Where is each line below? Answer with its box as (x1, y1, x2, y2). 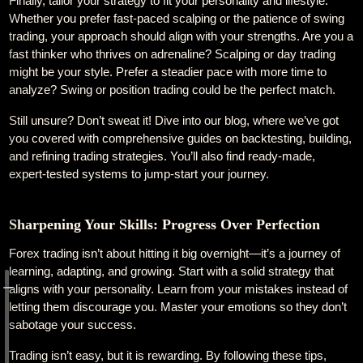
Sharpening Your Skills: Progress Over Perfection (9, 216, 321, 233)
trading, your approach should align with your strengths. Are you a (9, 29, 354, 43)
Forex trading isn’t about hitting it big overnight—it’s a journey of (9, 246, 341, 260)
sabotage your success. (9, 318, 137, 331)
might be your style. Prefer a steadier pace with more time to (9, 65, 327, 79)
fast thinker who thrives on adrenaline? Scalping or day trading (9, 47, 336, 61)
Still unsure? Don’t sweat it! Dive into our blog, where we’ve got (9, 113, 340, 127)
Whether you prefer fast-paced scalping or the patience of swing (9, 11, 345, 25)
